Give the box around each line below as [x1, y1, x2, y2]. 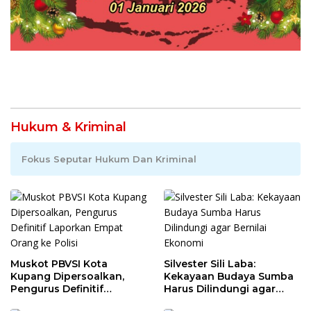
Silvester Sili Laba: [164, 257, 255, 270]
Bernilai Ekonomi [164, 294, 251, 308]
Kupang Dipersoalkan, [10, 269, 124, 283]
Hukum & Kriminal [10, 119, 126, 135]
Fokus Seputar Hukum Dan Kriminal [22, 153, 196, 165]
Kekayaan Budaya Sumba [164, 269, 294, 283]
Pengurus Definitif [10, 282, 103, 295]
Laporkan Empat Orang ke [10, 294, 146, 308]
